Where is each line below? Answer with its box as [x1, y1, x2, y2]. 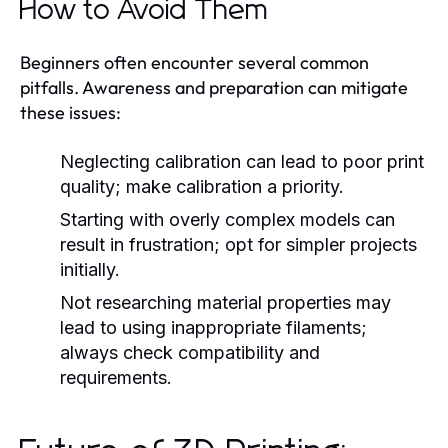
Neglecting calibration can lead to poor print [60, 150, 424, 172]
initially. [60, 258, 120, 280]
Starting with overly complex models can [60, 208, 395, 230]
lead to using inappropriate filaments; [60, 316, 367, 338]
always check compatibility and [60, 341, 320, 363]
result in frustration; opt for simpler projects [60, 233, 417, 255]
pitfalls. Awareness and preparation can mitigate [20, 75, 408, 99]
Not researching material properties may [60, 291, 391, 313]
